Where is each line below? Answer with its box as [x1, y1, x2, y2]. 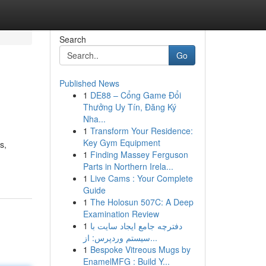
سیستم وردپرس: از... [150, 232, 157, 243]
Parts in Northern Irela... [83, 160, 173, 172]
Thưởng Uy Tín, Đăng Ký [83, 101, 176, 113]
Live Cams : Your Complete [90, 172, 193, 184]
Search [59, 33, 86, 45]
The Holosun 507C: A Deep [90, 196, 194, 208]
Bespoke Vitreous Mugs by [90, 243, 191, 255]
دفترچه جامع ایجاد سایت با [90, 220, 182, 232]
